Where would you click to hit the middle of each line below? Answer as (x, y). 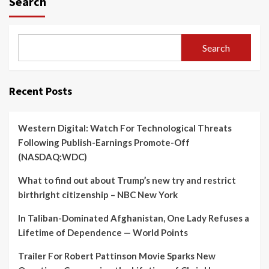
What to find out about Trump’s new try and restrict (127, 180)
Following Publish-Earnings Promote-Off (104, 142)
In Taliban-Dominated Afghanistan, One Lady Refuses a (134, 218)
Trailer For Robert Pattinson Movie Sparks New (117, 256)
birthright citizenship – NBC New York (98, 195)
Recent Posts (41, 91)
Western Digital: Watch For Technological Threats (125, 128)
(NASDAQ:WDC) (53, 157)
